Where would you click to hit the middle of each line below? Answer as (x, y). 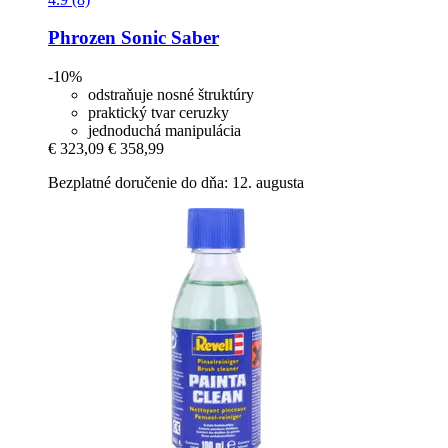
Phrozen (82, 38)
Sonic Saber (167, 38)
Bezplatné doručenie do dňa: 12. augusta (176, 183)
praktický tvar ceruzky (158, 113)
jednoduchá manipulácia (164, 131)
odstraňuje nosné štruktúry (171, 95)
